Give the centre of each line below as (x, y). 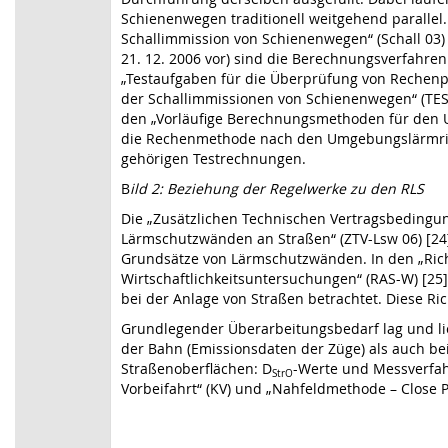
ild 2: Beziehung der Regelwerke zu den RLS (277, 188)
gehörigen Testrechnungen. (213, 158)
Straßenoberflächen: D (196, 368)
